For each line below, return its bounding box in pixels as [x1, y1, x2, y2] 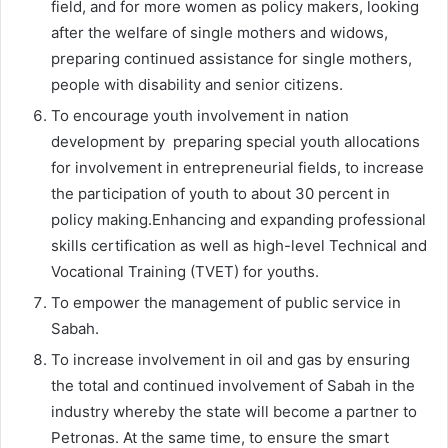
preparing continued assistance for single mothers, [51, 48, 412, 68]
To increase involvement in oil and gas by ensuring [51, 349, 410, 369]
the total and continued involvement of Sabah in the [51, 375, 415, 395]
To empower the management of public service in [51, 292, 401, 312]
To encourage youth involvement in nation [51, 105, 349, 125]
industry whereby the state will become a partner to [51, 401, 417, 421]
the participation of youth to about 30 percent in [51, 183, 390, 203]
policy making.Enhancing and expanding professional [51, 209, 426, 229]
